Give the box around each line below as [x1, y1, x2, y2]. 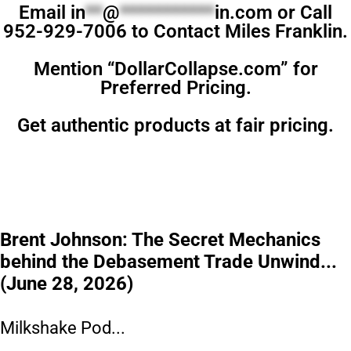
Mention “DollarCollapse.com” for [33, 57, 318, 80]
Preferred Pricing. [100, 76, 251, 99]
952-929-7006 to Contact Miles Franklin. [3, 20, 348, 42]
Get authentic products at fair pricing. [17, 114, 334, 136]
